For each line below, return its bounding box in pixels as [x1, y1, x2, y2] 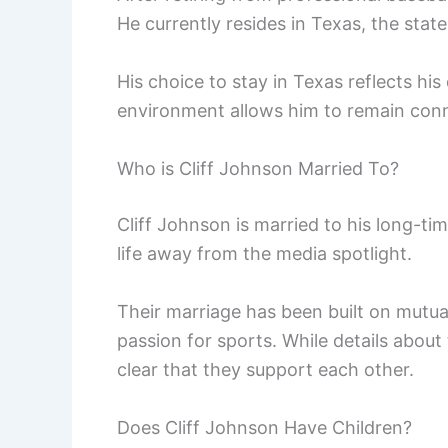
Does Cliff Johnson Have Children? [117, 416, 412, 438]
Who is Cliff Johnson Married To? [117, 158, 399, 180]
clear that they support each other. [117, 358, 414, 380]
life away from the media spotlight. [117, 243, 412, 265]
